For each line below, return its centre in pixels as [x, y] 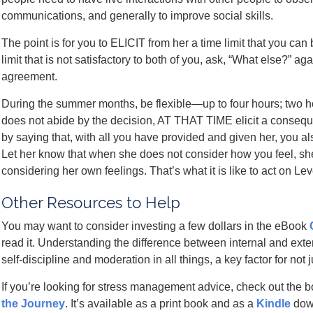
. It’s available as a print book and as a [161, 304]
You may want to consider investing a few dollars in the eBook [155, 226]
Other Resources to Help [91, 203]
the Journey [33, 304]
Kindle [274, 304]
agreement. [29, 77]
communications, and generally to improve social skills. [137, 16]
